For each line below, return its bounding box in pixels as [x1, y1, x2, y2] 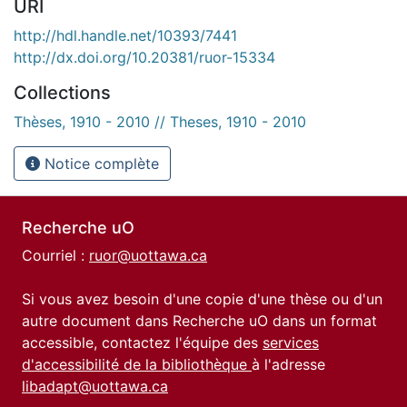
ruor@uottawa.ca [89, 246, 207, 264]
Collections [14, 81, 111, 104]
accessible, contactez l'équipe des [22, 333, 263, 352]
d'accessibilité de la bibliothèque [22, 355, 252, 373]
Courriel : [22, 246, 89, 264]
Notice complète [40, 154, 159, 173]
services [263, 333, 319, 352]
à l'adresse [252, 355, 325, 373]
